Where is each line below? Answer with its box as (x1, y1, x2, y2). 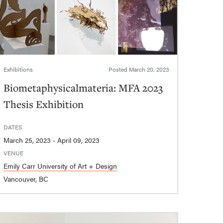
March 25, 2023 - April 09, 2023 (57, 134, 100, 145)
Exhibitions (3, 64, 33, 74)
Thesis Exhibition (3, 97, 84, 111)
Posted (108, 64, 129, 74)
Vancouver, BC (3, 173, 49, 184)
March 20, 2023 (128, 64, 169, 74)
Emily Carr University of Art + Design (3, 160, 117, 171)
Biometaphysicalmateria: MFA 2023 (3, 80, 163, 95)
